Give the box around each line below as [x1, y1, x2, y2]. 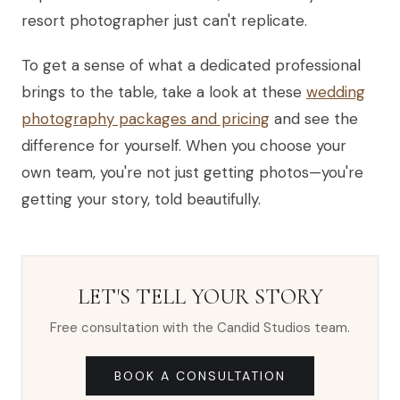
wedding [306, 82, 365, 103]
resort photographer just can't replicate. [21, 11, 307, 31]
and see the [270, 109, 358, 129]
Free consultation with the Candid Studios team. [50, 319, 350, 337]
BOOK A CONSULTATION [114, 368, 286, 385]
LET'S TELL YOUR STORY [77, 284, 323, 311]
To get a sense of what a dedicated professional [21, 55, 361, 76]
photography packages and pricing [21, 109, 270, 129]
